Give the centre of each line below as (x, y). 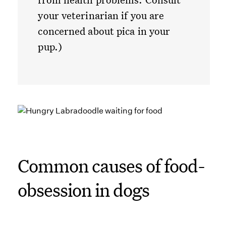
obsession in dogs (84, 190)
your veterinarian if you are (101, 15)
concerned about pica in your (104, 31)
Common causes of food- (111, 166)
